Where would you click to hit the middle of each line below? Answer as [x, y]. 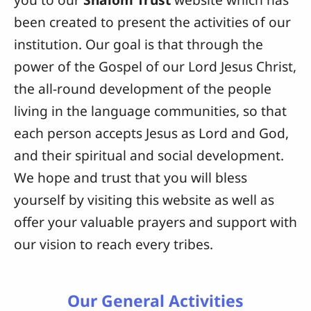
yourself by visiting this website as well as [144, 199]
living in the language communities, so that [150, 110]
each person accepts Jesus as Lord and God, [151, 133]
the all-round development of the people [143, 88]
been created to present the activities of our [152, 22]
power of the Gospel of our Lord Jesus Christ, [155, 66]
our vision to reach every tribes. [114, 244]
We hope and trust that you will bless [131, 177]
